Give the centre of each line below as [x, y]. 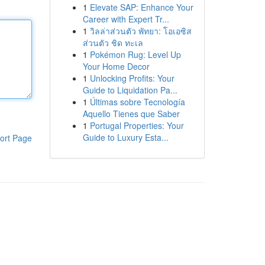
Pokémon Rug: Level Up [135, 54]
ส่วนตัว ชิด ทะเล [113, 43]
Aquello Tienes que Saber [131, 114]
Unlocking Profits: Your [132, 78]
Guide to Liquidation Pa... [130, 90]
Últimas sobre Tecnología [137, 102]
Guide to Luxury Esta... [125, 137]
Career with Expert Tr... [126, 19]
